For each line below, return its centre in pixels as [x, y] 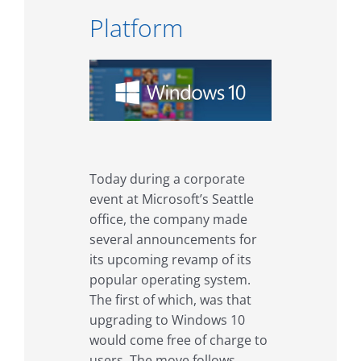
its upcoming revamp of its [170, 259]
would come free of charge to [178, 340]
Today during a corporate [167, 178]
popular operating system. [170, 279]
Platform [136, 28]
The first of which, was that [170, 299]
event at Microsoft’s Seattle [171, 199]
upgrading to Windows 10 [167, 320]
